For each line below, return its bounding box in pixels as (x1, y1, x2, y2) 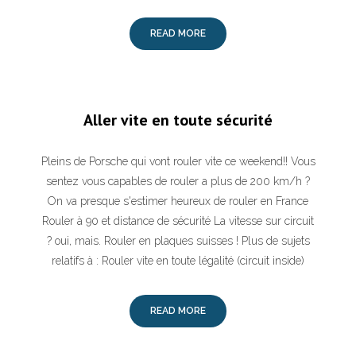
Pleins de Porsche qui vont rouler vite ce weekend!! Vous (41, 155, 315, 168)
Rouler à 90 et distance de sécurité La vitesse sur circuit (42, 215, 314, 227)
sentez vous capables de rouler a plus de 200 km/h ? (46, 175, 310, 188)
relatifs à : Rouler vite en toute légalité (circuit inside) (52, 254, 304, 267)
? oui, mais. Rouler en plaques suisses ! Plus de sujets (46, 234, 310, 247)
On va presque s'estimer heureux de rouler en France (48, 195, 308, 207)
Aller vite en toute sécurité (83, 110, 273, 130)
